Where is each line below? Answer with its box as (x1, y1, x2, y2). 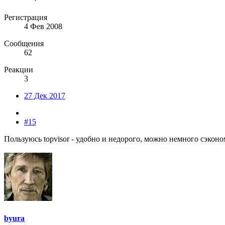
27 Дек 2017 (24, 91, 65, 100)
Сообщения (4, 39, 44, 48)
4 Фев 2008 (24, 22, 62, 31)
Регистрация (4, 13, 47, 22)
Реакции (4, 65, 33, 74)
